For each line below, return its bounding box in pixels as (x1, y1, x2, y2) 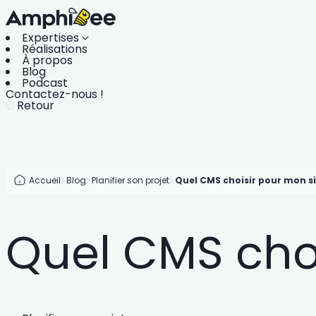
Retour (17, 97, 54, 114)
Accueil (29, 174, 61, 186)
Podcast (22, 75, 68, 91)
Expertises (22, 30, 82, 46)
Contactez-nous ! (6, 86, 104, 102)
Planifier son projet (92, 174, 169, 186)
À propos (22, 52, 73, 68)
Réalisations (22, 41, 87, 57)
